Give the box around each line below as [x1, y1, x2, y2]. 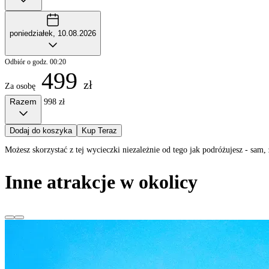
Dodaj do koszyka [10, 126, 72, 136]
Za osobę [5, 82, 35, 91]
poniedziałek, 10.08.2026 [10, 29, 96, 38]
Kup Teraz [82, 126, 117, 136]
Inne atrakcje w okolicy [5, 171, 198, 193]
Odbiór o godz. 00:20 [5, 58, 66, 67]
